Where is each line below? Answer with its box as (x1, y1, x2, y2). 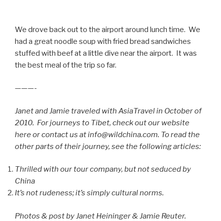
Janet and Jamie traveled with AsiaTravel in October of (15, 106, 202, 115)
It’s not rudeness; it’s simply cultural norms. (15, 188, 164, 198)
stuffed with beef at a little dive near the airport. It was (15, 48, 197, 58)
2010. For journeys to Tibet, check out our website (15, 118, 189, 127)
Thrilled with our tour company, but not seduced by (15, 165, 191, 174)
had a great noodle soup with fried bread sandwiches (15, 37, 191, 46)
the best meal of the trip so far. (15, 60, 116, 70)
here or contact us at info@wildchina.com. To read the (15, 130, 200, 139)
